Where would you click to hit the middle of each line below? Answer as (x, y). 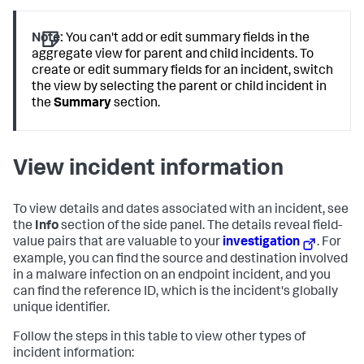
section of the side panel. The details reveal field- (200, 227)
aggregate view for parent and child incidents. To (173, 55)
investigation (261, 243)
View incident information (148, 170)
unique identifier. (61, 309)
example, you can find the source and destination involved (180, 260)
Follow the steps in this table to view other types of (159, 338)
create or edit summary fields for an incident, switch (183, 71)
